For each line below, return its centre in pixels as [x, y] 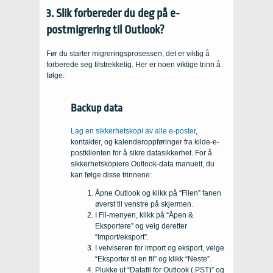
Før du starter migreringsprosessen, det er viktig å [128, 53]
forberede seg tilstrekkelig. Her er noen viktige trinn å [133, 64]
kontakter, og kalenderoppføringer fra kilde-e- [145, 142]
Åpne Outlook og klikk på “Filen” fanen [158, 193]
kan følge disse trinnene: [111, 175]
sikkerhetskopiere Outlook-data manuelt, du [143, 164]
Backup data [97, 108]
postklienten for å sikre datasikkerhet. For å [141, 153]
